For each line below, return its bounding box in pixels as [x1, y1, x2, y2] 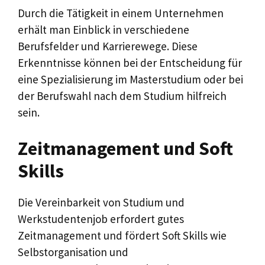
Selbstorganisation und [18, 245, 128, 260]
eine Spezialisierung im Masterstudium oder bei [18, 72, 243, 86]
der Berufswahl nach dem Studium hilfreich [18, 88, 227, 103]
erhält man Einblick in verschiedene [18, 22, 189, 37]
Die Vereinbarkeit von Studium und [18, 195, 185, 210]
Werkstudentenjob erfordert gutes [18, 212, 184, 227]
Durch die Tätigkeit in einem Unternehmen [18, 5, 224, 20]
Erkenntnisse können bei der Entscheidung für [18, 55, 242, 70]
